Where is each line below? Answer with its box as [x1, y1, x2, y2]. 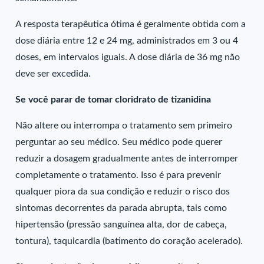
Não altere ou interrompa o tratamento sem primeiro [15, 121, 233, 130]
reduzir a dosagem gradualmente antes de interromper [15, 154, 239, 163]
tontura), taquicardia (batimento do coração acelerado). [15, 236, 243, 246]
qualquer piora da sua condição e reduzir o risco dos [15, 187, 230, 196]
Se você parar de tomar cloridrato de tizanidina [15, 95, 212, 104]
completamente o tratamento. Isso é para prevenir [15, 170, 222, 180]
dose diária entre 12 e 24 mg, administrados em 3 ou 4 [15, 36, 239, 45]
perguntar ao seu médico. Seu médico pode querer [15, 137, 223, 147]
